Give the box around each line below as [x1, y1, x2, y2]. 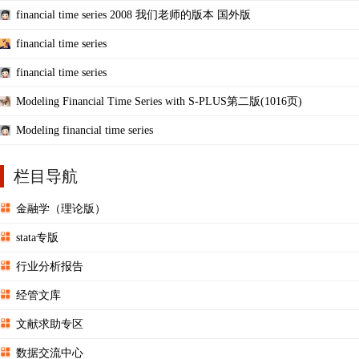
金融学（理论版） [16, 202, 106, 215]
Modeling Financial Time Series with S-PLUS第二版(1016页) [16, 95, 302, 107]
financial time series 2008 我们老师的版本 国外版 [16, 8, 251, 21]
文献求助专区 [16, 317, 83, 330]
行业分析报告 [16, 260, 83, 272]
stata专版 [16, 231, 58, 244]
